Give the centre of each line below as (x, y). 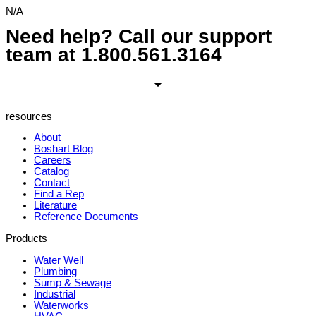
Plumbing (55, 271)
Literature (55, 206)
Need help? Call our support (139, 37)
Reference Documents (86, 217)
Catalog (51, 172)
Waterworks (61, 305)
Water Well (59, 260)
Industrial (55, 294)
